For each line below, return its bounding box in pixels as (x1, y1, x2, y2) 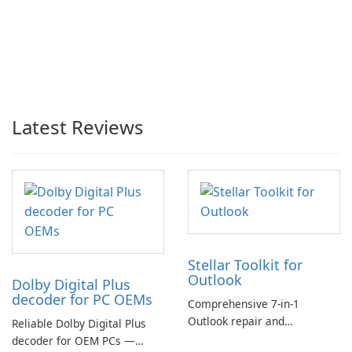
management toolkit (188, 331, 291, 346)
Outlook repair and (188, 313, 284, 328)
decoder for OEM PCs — (12, 333, 135, 348)
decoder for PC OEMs (12, 290, 152, 309)
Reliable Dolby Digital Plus (12, 316, 146, 331)
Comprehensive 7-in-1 (188, 296, 299, 311)
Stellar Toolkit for (188, 255, 302, 274)
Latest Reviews (12, 114, 144, 140)
